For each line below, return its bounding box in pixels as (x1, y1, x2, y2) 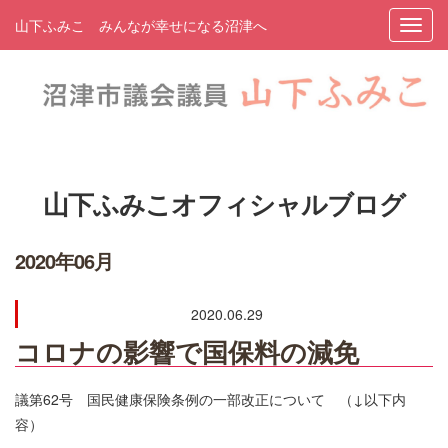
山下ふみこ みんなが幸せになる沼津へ (15, 15, 267, 35)
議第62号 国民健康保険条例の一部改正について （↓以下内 (15, 389, 406, 410)
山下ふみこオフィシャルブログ (43, 185, 405, 223)
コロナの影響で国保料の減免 (15, 333, 359, 371)
